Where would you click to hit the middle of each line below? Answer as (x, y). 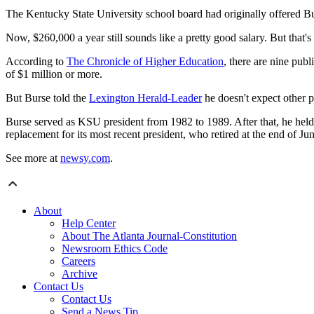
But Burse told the (47, 98)
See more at (33, 158)
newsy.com (85, 158)
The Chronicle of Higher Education (145, 62)
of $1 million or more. (54, 74)
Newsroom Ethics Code (115, 249)
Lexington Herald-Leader (145, 98)
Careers (78, 261)
